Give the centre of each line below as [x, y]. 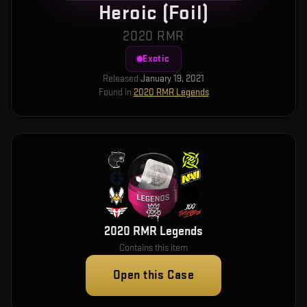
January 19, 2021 [172, 78]
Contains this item [153, 248]
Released [121, 78]
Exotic [156, 59]
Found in [115, 92]
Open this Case [153, 275]
